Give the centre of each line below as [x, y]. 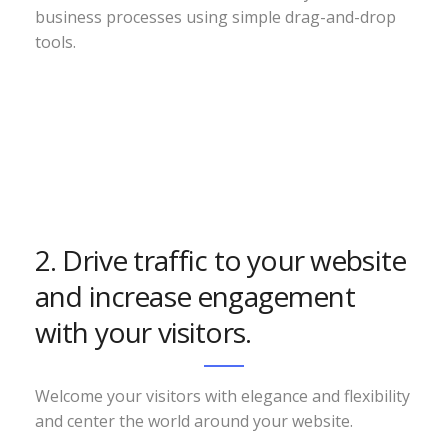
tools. [55, 42]
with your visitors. [143, 332]
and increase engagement [195, 296]
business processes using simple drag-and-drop [215, 17]
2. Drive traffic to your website [221, 260]
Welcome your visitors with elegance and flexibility [222, 396]
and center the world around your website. [194, 421]
